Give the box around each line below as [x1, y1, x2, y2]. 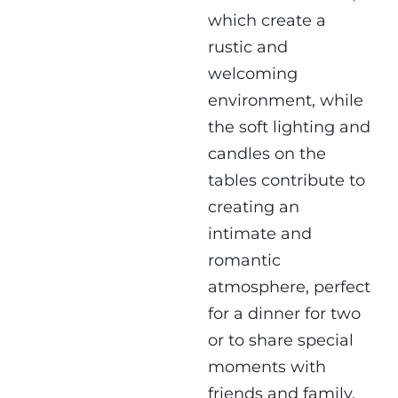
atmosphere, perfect [208, 277, 370, 298]
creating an [208, 197, 299, 218]
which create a [208, 11, 326, 31]
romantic [208, 251, 281, 271]
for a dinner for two [208, 304, 361, 324]
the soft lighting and [208, 117, 370, 138]
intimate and [208, 224, 312, 244]
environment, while [208, 91, 363, 111]
